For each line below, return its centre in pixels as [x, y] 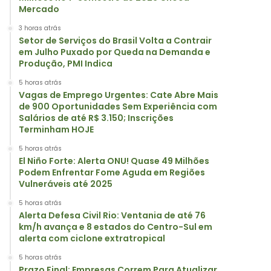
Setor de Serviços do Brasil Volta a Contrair [115, 41]
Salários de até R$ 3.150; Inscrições [96, 118]
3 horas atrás [40, 28]
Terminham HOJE [56, 129]
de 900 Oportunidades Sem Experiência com [118, 106]
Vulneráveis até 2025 [66, 184]
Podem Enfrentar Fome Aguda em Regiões [112, 172]
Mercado [39, 9]
